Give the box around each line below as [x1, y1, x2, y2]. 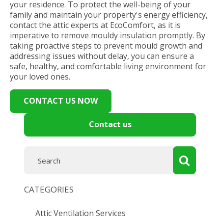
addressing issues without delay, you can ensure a [10, 51, 194, 61]
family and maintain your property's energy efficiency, [10, 9, 208, 20]
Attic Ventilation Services [35, 208, 126, 219]
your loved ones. [10, 71, 70, 82]
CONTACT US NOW [24, 95, 98, 106]
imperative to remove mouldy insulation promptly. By [10, 30, 205, 41]
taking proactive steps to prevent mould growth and [10, 40, 202, 51]
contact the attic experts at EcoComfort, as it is [10, 20, 181, 30]
